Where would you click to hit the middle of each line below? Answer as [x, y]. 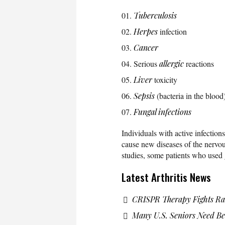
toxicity [165, 79]
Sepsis [144, 95]
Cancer [146, 47]
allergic [172, 63]
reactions [199, 63]
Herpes [146, 31]
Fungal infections [162, 111]
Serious [146, 63]
